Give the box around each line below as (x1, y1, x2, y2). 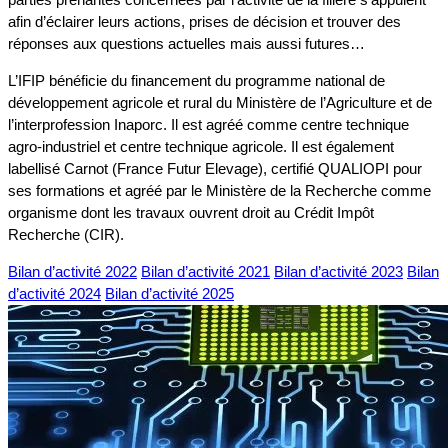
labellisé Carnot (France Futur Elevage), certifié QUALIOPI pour (8, 159, 422, 177)
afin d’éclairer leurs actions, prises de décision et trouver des (8, 12, 401, 30)
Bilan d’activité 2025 (105, 284, 234, 302)
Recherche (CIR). (8, 225, 124, 243)
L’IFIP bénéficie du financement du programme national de (8, 71, 385, 89)
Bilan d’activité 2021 (141, 262, 270, 280)
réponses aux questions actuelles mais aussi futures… (8, 34, 365, 52)
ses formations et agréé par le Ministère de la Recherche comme (8, 181, 431, 199)
